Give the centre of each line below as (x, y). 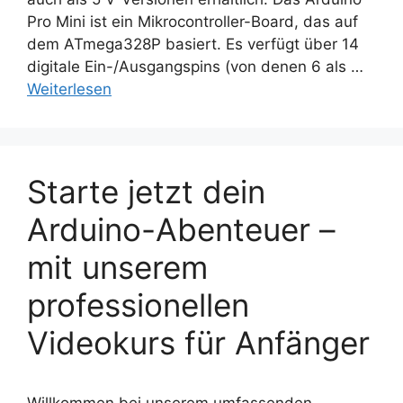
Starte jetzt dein (146, 191)
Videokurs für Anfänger (198, 342)
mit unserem (117, 267)
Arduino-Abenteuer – (181, 229)
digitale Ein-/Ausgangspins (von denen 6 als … (195, 66)
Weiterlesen (69, 89)
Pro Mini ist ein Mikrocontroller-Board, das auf (193, 21)
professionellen (138, 304)
